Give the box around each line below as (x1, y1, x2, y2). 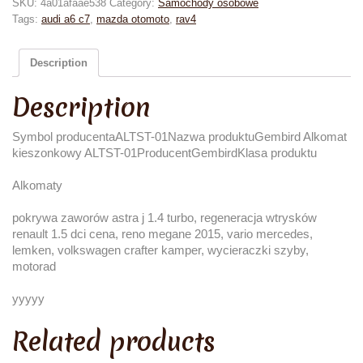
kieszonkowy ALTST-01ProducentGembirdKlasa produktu (12, 146, 317, 160)
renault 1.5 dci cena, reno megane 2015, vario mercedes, (12, 227, 313, 241)
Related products (12, 324, 216, 360)
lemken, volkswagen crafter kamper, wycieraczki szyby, (12, 243, 309, 258)
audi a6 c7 (41, 13, 90, 26)
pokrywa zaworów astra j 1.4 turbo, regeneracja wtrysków (12, 211, 317, 225)
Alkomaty (12, 178, 62, 193)
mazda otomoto (96, 13, 169, 26)
